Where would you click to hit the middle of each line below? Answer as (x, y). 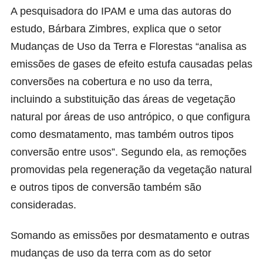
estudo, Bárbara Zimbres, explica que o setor (116, 29)
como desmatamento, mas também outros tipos (122, 135)
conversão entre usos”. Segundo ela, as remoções (129, 152)
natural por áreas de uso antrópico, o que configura (130, 117)
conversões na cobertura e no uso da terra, (112, 82)
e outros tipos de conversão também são (106, 188)
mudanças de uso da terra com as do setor (111, 253)
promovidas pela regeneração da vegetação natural (131, 170)
